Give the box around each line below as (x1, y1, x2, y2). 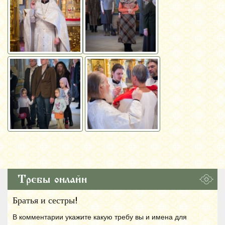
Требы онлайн (18, 172, 87, 186)
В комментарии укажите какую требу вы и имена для (13, 211, 187, 221)
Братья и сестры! (13, 195, 78, 205)
